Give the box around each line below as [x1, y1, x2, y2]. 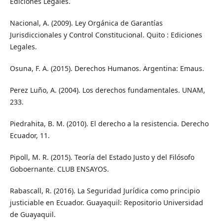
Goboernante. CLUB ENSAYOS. [9, 164, 109, 174]
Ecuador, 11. [9, 131, 50, 141]
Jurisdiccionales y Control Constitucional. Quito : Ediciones [9, 30, 202, 40]
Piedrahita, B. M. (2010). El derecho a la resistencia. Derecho [9, 119, 209, 129]
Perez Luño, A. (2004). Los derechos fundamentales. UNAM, [9, 85, 205, 95]
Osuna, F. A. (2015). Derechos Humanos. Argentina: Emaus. [9, 64, 204, 74]
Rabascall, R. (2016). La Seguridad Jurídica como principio [9, 186, 200, 196]
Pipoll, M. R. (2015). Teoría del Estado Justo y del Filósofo [9, 152, 194, 162]
